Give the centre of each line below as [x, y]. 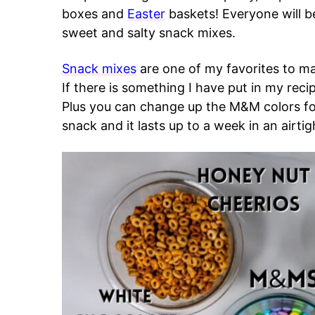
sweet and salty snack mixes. [149, 33]
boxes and [95, 14]
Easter [146, 14]
